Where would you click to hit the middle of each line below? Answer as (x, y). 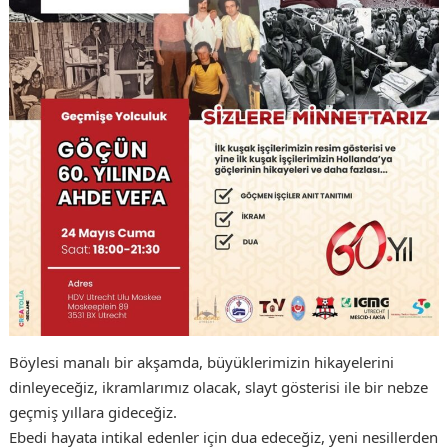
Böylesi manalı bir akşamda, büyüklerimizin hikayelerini (201, 362)
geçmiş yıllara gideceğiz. (92, 412)
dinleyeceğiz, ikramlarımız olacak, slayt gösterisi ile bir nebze (218, 387)
